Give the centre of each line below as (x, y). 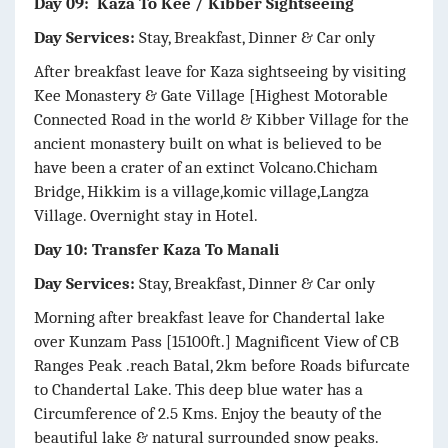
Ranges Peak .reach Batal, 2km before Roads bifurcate (222, 365)
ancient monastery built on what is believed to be (208, 143)
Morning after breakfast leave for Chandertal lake (209, 317)
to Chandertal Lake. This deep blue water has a (198, 389)
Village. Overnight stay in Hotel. (146, 215)
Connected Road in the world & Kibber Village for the (221, 119)
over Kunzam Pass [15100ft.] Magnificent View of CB (216, 341)
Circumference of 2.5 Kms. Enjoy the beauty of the (208, 413)
